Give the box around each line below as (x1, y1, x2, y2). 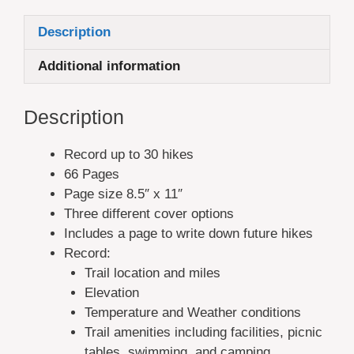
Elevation (84, 285, 139, 301)
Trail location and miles (84, 265, 220, 281)
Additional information (38, 58, 180, 74)
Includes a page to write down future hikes (64, 226, 313, 242)
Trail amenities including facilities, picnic (84, 325, 322, 341)
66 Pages (64, 167, 119, 183)
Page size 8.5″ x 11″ (64, 186, 183, 202)
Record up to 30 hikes (64, 147, 194, 163)
